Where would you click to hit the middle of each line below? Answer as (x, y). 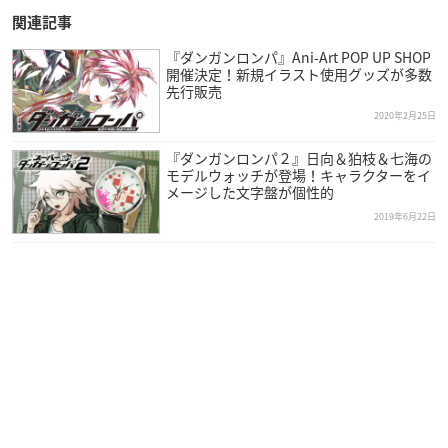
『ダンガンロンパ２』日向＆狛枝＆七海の (298, 158)
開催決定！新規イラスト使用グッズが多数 (298, 74)
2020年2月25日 (405, 115)
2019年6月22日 (405, 216)
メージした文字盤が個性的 (249, 192)
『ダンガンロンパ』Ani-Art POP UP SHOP (298, 57)
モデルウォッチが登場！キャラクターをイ (298, 175)
